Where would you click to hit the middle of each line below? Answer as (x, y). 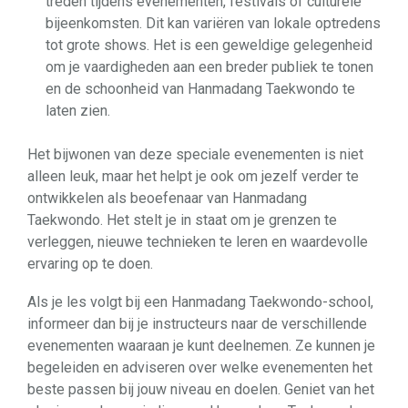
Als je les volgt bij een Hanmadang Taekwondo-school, (200, 302)
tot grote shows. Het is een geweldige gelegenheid (209, 45)
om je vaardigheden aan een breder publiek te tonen (209, 67)
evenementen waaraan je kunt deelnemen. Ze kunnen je (201, 346)
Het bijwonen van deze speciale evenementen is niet (195, 154)
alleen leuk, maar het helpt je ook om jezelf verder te (193, 176)
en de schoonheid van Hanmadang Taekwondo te (200, 89)
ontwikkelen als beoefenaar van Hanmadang (167, 198)
